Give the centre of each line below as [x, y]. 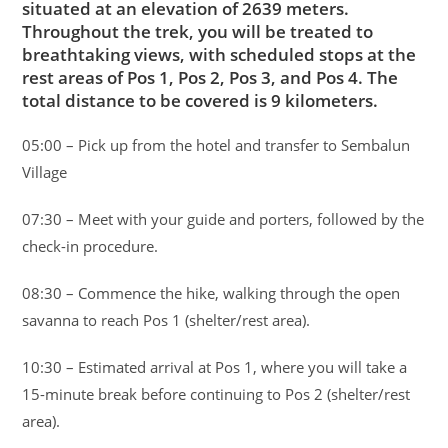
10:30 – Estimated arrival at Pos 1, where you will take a [215, 366]
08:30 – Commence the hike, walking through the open [211, 292]
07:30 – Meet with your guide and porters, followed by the [223, 218]
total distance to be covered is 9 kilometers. [200, 100]
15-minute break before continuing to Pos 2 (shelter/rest [216, 393]
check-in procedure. [90, 245]
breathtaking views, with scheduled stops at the [219, 54]
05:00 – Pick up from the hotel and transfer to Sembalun [216, 144]
